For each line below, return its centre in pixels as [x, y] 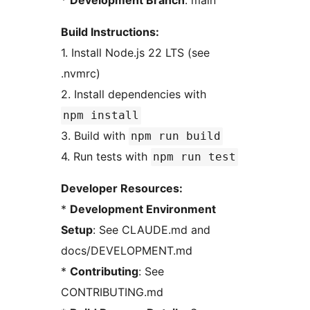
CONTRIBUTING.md [112, 292]
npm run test [194, 157]
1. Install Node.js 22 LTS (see [135, 53]
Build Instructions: [110, 32]
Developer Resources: [122, 189]
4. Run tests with [106, 157]
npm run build [176, 136]
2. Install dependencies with [135, 94]
